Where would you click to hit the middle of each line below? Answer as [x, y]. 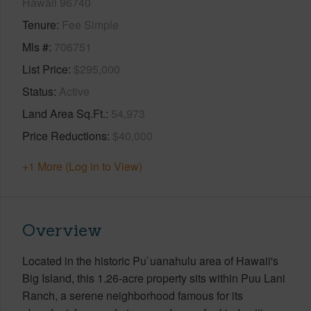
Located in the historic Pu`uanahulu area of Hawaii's [150, 260]
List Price [45, 69]
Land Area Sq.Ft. [64, 113]
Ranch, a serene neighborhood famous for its [133, 295]
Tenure [39, 24]
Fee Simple [90, 24]
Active [74, 91]
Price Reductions [65, 135]
